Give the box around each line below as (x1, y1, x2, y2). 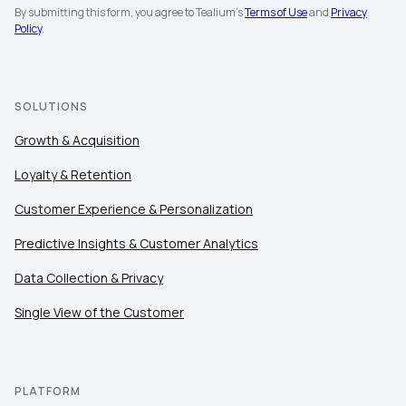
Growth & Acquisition (14, 131, 140, 149)
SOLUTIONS (14, 99, 88, 114)
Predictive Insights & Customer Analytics (14, 235, 258, 252)
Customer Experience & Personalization (14, 200, 253, 217)
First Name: (59, 292, 127, 309)
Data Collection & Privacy (14, 269, 163, 286)
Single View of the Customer (14, 304, 184, 321)
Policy (14, 21, 42, 36)
